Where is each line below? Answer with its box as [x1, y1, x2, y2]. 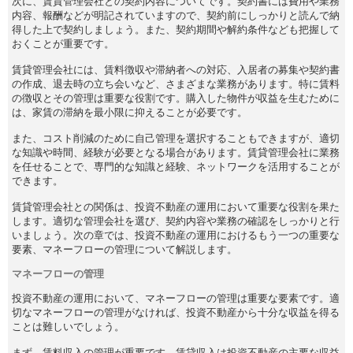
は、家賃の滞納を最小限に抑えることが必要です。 [12, 106, 247, 118]
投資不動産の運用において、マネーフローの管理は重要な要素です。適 [12, 292, 340, 304]
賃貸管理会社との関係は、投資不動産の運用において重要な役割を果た [12, 200, 340, 213]
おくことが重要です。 [12, 37, 114, 50]
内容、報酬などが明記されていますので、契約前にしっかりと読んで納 [12, 9, 340, 21]
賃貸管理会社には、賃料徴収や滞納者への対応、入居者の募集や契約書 [12, 63, 340, 76]
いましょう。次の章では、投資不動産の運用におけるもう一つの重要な [12, 229, 340, 241]
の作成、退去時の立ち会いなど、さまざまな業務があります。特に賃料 [12, 77, 340, 90]
